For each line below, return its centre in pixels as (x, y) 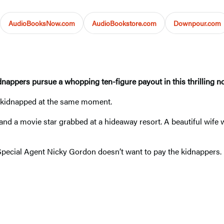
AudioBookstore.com (124, 23)
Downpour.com (197, 23)
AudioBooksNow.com (42, 23)
